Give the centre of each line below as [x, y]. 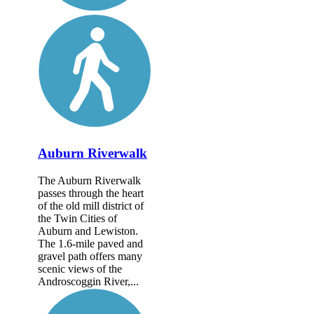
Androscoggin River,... [88, 282]
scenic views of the [80, 269]
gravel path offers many [90, 257]
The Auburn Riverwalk [89, 181]
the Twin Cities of [77, 219]
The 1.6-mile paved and [90, 244]
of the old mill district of [91, 206]
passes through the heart [91, 193]
